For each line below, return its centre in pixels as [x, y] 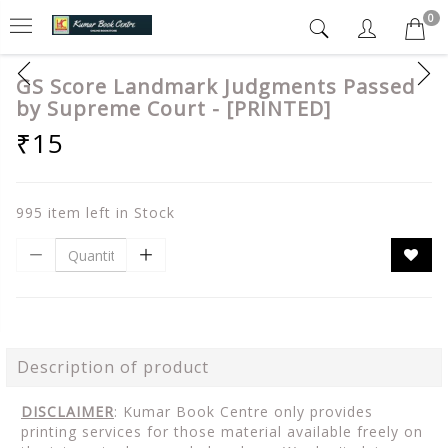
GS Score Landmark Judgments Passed [215, 86]
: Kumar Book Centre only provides [243, 411]
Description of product [113, 367]
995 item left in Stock [95, 212]
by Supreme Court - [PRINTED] [173, 108]
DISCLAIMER [67, 411]
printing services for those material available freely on [222, 431]
